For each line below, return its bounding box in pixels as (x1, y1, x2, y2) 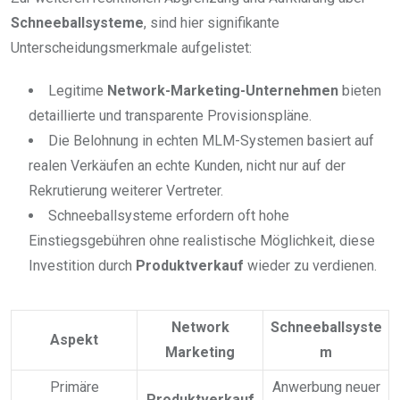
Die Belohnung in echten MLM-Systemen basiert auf (48, 131, 374, 149)
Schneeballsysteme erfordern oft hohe (48, 206, 289, 224)
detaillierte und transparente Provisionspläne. (29, 106, 312, 124)
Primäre (49, 378, 99, 396)
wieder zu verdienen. (244, 256, 377, 274)
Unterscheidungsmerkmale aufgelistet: (11, 38, 252, 56)
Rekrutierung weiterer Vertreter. (29, 181, 223, 199)
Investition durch (29, 256, 136, 274)
